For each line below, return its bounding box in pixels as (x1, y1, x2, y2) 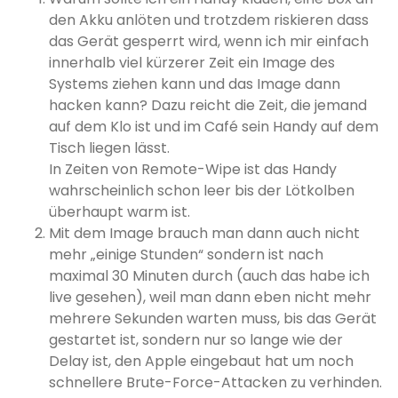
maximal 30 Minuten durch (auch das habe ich (49, 266, 370, 287)
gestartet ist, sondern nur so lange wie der (49, 330, 343, 351)
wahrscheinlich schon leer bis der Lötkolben (49, 180, 354, 202)
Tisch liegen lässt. (49, 138, 170, 159)
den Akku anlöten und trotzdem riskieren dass (49, 10, 369, 31)
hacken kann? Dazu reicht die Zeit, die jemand (49, 95, 367, 116)
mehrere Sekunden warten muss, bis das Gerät (49, 308, 377, 330)
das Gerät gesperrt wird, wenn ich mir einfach (49, 31, 369, 52)
